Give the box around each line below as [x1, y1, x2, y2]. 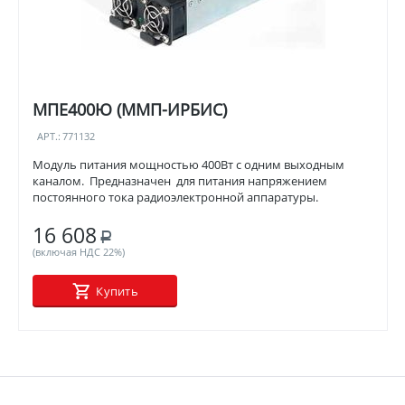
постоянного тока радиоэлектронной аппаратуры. [33, 189, 322, 206]
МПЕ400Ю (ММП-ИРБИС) [33, 98, 228, 120]
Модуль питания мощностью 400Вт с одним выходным [33, 156, 345, 174]
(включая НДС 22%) [33, 245, 126, 259]
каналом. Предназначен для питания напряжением [33, 173, 328, 190]
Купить [96, 283, 138, 300]
